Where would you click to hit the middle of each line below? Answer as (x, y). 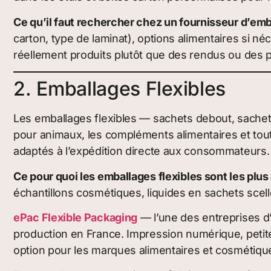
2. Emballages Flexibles (120, 89)
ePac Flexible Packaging (76, 217)
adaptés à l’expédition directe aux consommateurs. (142, 151)
